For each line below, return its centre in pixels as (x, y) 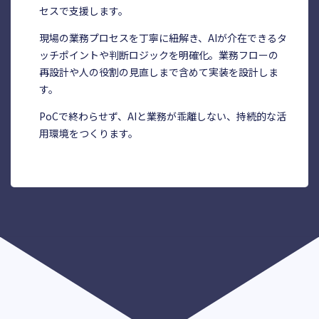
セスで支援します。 (83, 11)
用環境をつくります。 (88, 134)
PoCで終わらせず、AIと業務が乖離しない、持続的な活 (162, 116)
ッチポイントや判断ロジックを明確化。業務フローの (158, 55)
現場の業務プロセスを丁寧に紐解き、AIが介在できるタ (163, 38)
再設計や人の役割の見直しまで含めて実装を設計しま (158, 72)
